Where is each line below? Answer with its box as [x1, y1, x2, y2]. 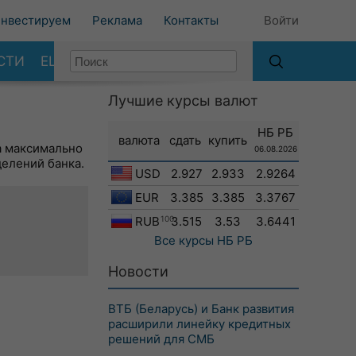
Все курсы [154, 233, 214, 248]
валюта [118, 133, 160, 148]
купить [208, 133, 247, 148]
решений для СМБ [108, 331, 215, 346]
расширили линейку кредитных [108, 316, 291, 331]
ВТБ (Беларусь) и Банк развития [108, 301, 294, 316]
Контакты [164, 13, 219, 28]
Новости [108, 263, 168, 280]
